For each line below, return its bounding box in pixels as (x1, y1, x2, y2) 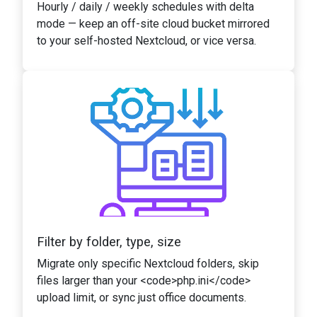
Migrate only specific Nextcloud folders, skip (37, 256, 259, 270)
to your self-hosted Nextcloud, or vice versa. (37, 33, 256, 47)
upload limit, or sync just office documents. (37, 290, 246, 304)
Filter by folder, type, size (37, 234, 181, 249)
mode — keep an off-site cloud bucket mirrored (37, 16, 270, 30)
